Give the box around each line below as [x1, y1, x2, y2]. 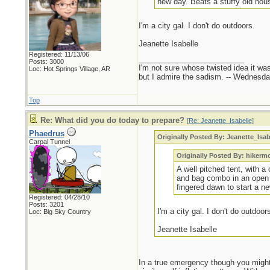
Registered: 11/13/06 [28, 51, 89, 58]
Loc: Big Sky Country [28, 208, 91, 215]
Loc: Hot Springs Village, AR [28, 65, 110, 72]
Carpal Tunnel [28, 138, 70, 145]
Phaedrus [28, 129, 64, 138]
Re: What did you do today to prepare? [40, 116, 184, 125]
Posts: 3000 [28, 58, 64, 65]
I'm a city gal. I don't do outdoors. [138, 21, 255, 30]
